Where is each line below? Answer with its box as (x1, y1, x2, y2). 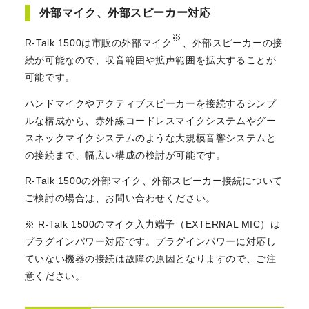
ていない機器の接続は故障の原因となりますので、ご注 (24, 253, 277, 265)
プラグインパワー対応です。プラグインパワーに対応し (24, 236, 277, 248)
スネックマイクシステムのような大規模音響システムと (24, 132, 277, 143)
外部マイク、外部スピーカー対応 (39, 6, 211, 19)
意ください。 (24, 270, 86, 282)
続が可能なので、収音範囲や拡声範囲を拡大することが (24, 54, 277, 66)
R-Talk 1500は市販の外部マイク (24, 37, 172, 48)
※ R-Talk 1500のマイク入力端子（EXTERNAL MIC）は (24, 219, 281, 230)
